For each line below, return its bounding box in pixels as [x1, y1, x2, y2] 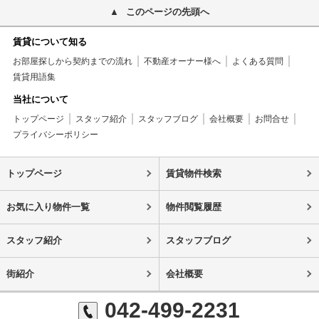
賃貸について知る [12, 36, 87, 47]
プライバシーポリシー [12, 129, 98, 140]
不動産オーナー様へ [143, 56, 221, 66]
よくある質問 [231, 56, 283, 66]
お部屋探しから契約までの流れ [12, 56, 132, 66]
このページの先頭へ [126, 6, 209, 17]
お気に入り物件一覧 [6, 201, 90, 212]
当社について [12, 93, 68, 105]
